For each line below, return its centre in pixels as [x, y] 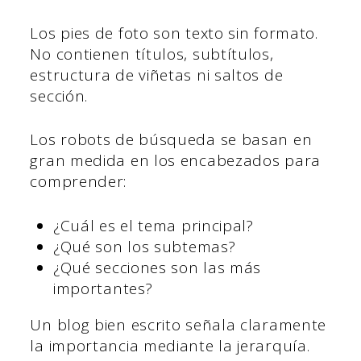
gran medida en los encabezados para [175, 161]
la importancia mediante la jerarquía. [170, 345]
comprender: [79, 182]
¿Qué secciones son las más [157, 267]
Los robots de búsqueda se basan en [171, 140]
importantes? [103, 288]
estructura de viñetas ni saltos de [157, 75]
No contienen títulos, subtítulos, [152, 54]
